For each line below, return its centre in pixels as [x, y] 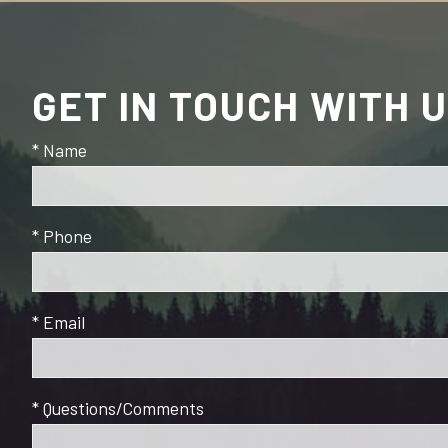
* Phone [62, 235]
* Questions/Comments [118, 407]
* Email [58, 321]
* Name [59, 149]
